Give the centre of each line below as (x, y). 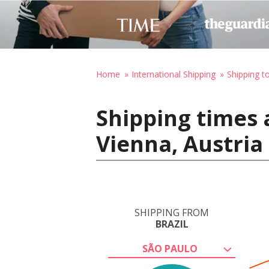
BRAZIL (172, 224)
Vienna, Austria (180, 144)
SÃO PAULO (170, 249)
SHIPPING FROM (172, 213)
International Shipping (174, 74)
